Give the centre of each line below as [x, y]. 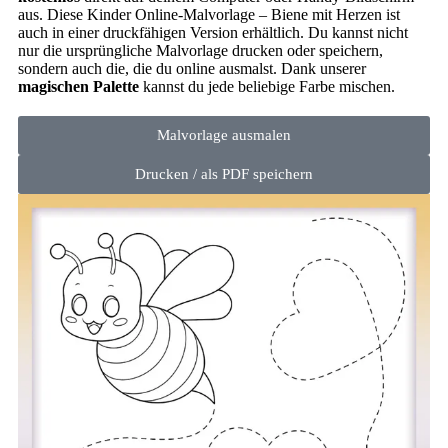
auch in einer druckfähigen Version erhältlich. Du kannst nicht [213, 32]
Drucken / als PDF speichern [224, 174]
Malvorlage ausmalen [224, 135]
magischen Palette [78, 86]
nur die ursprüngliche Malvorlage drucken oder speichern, [200, 50]
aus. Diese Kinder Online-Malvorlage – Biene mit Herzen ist [209, 14]
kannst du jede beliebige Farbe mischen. [267, 86]
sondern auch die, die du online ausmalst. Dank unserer [192, 68]
